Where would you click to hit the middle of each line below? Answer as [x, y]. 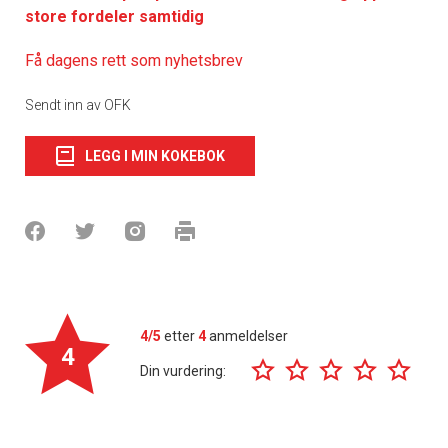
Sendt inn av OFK [78, 104]
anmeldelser [247, 335]
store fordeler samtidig [114, 16]
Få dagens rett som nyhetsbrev [134, 60]
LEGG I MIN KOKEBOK [155, 155]
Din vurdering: [183, 371]
